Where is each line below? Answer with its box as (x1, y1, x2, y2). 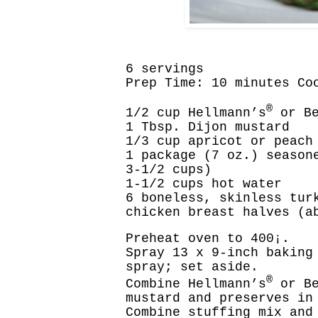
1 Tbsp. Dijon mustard (126, 119, 290, 134)
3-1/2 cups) (126, 162, 212, 177)
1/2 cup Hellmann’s (126, 105, 266, 120)
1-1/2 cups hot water (126, 176, 282, 191)
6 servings (126, 62, 204, 77)
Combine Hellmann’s (126, 277, 266, 292)
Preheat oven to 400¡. (126, 231, 290, 246)
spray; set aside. (126, 260, 258, 275)
